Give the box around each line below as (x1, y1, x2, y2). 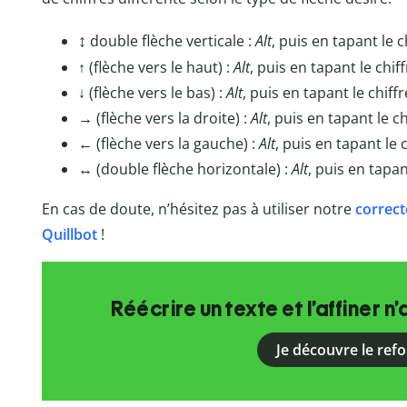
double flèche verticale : (85, 31, 255, 52)
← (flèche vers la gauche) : (77, 134, 259, 154)
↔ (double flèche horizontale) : (77, 159, 292, 180)
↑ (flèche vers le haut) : (77, 57, 233, 78)
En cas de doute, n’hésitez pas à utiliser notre (41, 199, 352, 220)
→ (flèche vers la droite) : (77, 108, 251, 129)
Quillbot (41, 224, 97, 245)
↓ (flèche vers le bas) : (77, 83, 226, 104)
